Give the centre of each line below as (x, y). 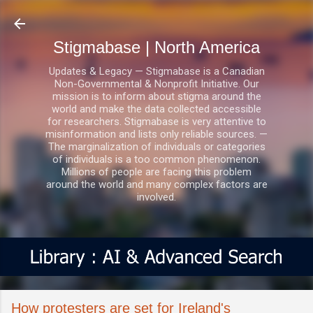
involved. (156, 197)
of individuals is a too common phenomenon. (156, 159)
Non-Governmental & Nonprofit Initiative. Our (156, 84)
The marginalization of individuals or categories (156, 147)
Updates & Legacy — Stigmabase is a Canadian (156, 71)
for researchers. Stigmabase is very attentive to (156, 122)
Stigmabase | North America (156, 47)
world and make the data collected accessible (156, 109)
